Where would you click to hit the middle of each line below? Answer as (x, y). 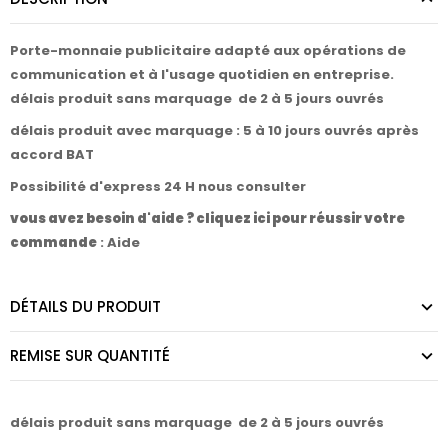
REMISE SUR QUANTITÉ (90, 356)
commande (53, 243)
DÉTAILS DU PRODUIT (85, 307)
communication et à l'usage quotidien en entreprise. (202, 74)
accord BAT (52, 154)
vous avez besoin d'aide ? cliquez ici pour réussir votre (207, 219)
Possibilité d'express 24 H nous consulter (159, 187)
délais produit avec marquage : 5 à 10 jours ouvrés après (214, 130)
